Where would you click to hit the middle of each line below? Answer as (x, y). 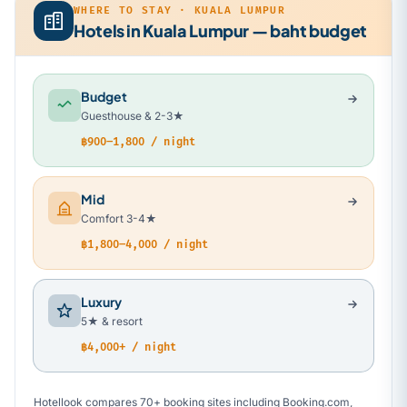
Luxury (101, 302)
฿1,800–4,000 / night (144, 245)
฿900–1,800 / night (138, 143)
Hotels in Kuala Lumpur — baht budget (221, 30)
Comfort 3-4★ (119, 219)
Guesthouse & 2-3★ (133, 116)
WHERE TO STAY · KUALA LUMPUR (179, 10)
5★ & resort (112, 322)
